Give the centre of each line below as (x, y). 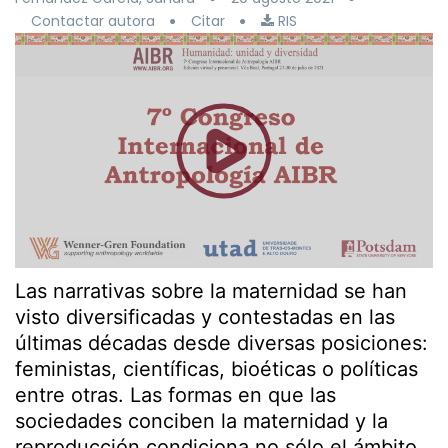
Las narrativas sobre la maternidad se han (211, 291)
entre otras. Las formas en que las (175, 395)
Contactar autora (93, 21)
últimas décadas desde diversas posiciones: (221, 343)
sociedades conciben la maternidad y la (201, 421)
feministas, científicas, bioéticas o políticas (216, 369)
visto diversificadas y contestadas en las (205, 317)
